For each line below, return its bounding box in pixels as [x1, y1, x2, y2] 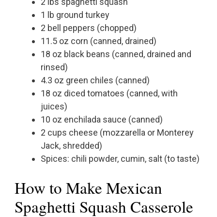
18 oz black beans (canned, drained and [41, 49, 191, 60]
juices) [41, 101, 67, 112]
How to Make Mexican [15, 177, 162, 199]
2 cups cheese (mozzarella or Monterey [41, 127, 194, 138]
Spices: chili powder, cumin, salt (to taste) [41, 154, 200, 164]
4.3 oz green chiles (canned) [41, 75, 150, 86]
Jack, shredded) [41, 140, 102, 151]
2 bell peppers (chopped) [41, 23, 137, 33]
